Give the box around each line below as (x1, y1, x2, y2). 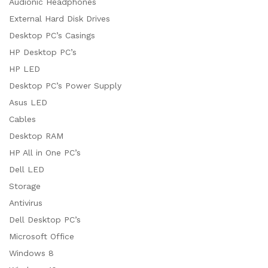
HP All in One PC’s (9, 147, 81, 157)
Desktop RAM (9, 130, 63, 141)
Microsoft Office (9, 231, 74, 241)
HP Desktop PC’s (9, 47, 77, 57)
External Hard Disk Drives (9, 13, 110, 23)
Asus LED (9, 97, 47, 107)
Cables (9, 114, 36, 124)
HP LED (9, 63, 40, 74)
